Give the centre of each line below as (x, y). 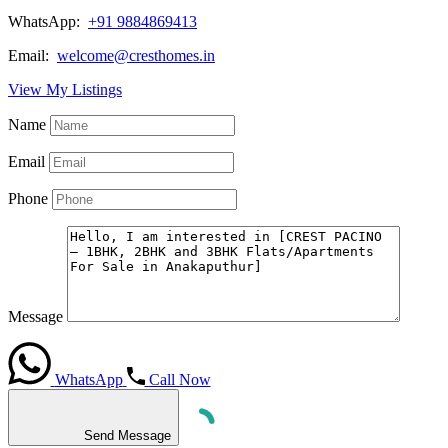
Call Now (179, 379)
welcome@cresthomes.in (136, 56)
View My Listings (65, 90)
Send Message (127, 435)
